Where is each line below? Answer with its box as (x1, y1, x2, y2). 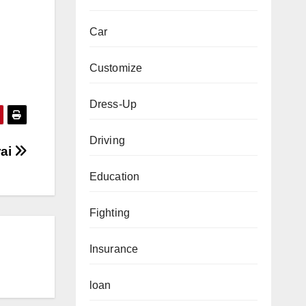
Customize (89, 62, 143, 74)
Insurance (89, 243, 139, 255)
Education (89, 171, 140, 182)
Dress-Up (89, 98, 137, 110)
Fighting (89, 207, 130, 219)
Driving (89, 135, 125, 146)
